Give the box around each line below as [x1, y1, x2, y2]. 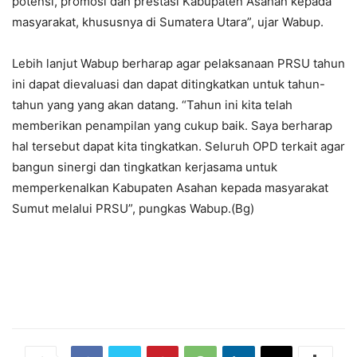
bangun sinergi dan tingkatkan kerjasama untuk [12, 159, 277, 175]
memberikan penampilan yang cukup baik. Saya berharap [12, 117, 332, 133]
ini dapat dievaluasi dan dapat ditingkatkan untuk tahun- [12, 76, 325, 92]
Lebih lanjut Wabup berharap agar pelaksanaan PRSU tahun [12, 55, 345, 71]
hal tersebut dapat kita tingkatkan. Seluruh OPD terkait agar [12, 138, 345, 154]
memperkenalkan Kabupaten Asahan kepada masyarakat [12, 179, 328, 195]
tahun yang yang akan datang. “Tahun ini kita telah [12, 96, 292, 112]
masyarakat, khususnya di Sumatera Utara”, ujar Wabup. [12, 14, 324, 29]
